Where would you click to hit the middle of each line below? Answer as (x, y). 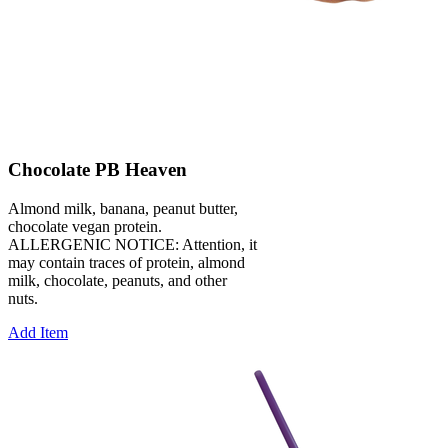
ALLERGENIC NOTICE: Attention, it (132, 244)
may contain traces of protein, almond (126, 262)
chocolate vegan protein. (85, 226)
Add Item (38, 332)
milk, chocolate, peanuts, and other (117, 280)
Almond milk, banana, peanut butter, (123, 208)
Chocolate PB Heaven (97, 170)
